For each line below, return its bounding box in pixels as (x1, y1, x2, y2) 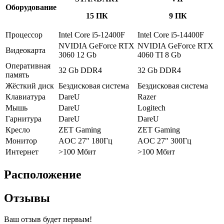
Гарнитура (5, 114, 41, 123)
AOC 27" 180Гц (58, 136, 112, 145)
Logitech (137, 103, 165, 112)
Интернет (5, 147, 38, 156)
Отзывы (4, 191, 50, 204)
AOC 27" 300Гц (137, 136, 191, 145)
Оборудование (5, 2, 56, 11)
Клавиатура (5, 92, 45, 101)
